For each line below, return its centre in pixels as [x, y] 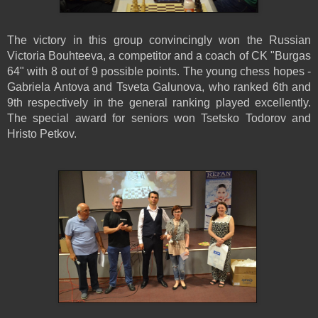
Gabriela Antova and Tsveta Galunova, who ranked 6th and [159, 87]
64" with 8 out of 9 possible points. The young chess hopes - [159, 71]
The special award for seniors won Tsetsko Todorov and [159, 118]
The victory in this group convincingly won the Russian [159, 40]
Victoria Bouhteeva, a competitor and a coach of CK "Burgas [159, 55]
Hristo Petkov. [42, 133]
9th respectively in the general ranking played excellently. [159, 102]
